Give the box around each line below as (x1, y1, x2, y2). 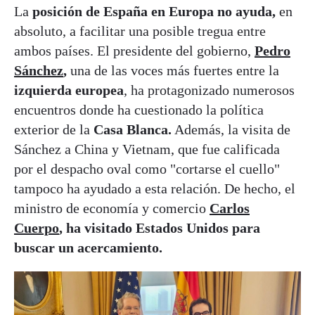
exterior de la (14, 122, 90, 138)
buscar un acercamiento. (14, 240, 162, 256)
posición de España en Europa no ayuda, (32, 4, 279, 20)
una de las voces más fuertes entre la (67, 63, 279, 79)
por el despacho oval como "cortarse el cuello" (14, 161, 280, 177)
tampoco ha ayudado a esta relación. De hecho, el (14, 181, 295, 197)
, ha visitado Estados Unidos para (59, 220, 260, 236)
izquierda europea (14, 82, 124, 98)
